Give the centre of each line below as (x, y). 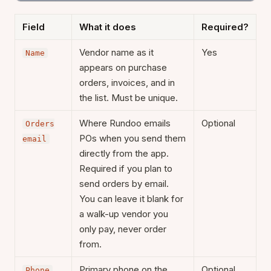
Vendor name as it (116, 52)
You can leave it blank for (131, 198)
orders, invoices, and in (127, 82)
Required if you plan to (126, 168)
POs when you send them (132, 138)
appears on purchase (123, 67)
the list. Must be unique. (129, 97)
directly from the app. (124, 153)
